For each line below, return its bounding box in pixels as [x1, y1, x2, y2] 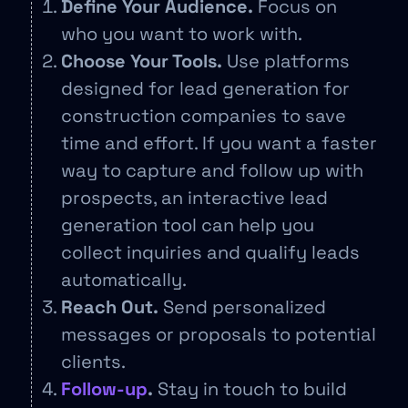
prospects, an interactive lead [61, 186, 328, 209]
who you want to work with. [61, 22, 302, 46]
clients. [61, 350, 126, 373]
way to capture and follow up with [61, 158, 363, 182]
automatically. [61, 268, 187, 291]
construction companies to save [61, 104, 346, 127]
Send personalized [158, 295, 326, 319]
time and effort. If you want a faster [61, 131, 377, 155]
